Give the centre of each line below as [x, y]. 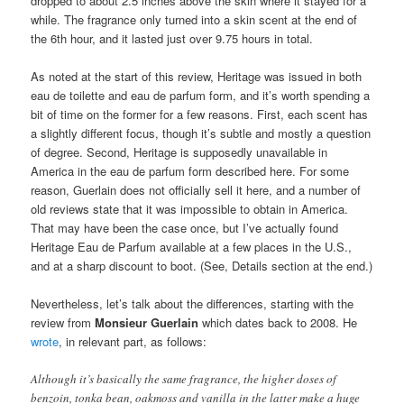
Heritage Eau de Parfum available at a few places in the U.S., [192, 246]
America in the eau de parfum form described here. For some [190, 170]
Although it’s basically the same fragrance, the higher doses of [184, 379]
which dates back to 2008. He [278, 322]
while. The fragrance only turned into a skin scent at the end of [194, 19]
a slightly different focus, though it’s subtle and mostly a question [201, 133]
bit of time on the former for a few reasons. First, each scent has [200, 114]
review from [63, 322]
